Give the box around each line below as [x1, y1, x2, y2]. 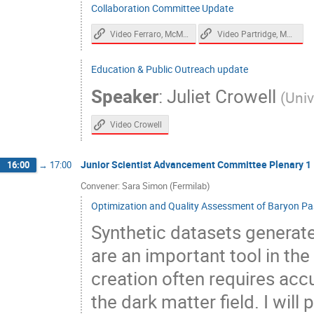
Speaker [91, 83, 158, 109]
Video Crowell [110, 119, 163, 130]
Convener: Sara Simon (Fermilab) [81, 179, 210, 192]
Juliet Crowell [167, 83, 276, 109]
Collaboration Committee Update [91, 1, 233, 15]
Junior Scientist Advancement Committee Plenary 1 [81, 158, 311, 172]
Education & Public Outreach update [91, 62, 248, 76]
